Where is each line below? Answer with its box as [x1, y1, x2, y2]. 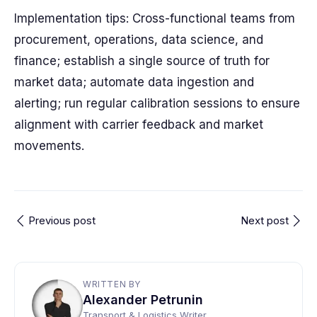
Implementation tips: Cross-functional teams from [14, 11, 295, 25]
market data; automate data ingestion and [14, 75, 254, 89]
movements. [14, 139, 84, 153]
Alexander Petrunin [83, 292, 203, 307]
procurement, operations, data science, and [14, 33, 263, 47]
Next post [241, 214, 289, 227]
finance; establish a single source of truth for [14, 54, 270, 68]
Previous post [28, 214, 96, 227]
